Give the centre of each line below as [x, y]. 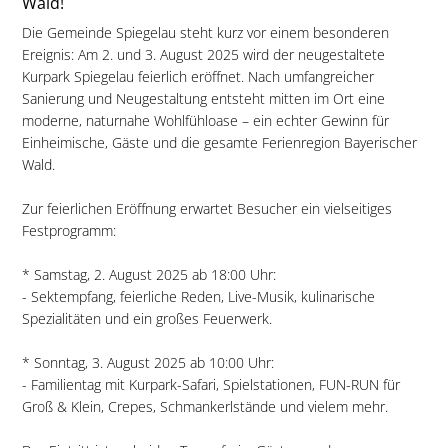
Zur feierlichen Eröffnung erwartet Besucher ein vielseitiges [206, 209]
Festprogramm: [68, 231]
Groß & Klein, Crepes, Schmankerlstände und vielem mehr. [204, 407]
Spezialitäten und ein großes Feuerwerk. [146, 319]
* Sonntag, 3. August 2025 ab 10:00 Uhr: [147, 363]
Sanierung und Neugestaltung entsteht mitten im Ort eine [203, 99]
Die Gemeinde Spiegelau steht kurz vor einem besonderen [205, 33]
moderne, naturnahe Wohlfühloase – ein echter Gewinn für [205, 121]
